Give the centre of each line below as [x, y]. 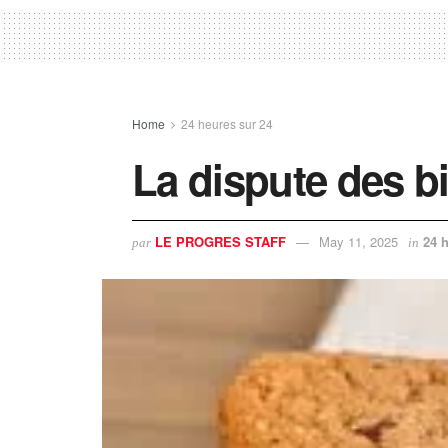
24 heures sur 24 [227, 124]
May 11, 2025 [358, 242]
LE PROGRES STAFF [220, 242]
